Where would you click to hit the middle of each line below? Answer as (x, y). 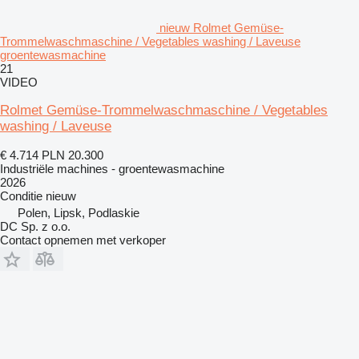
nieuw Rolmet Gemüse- (222, 27)
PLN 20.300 (73, 155)
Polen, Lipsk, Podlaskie (79, 212)
